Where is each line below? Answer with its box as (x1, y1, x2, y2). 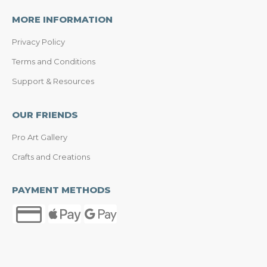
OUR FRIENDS (12, 108, 78, 120)
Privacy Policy (12, 36, 65, 46)
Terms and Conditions (12, 56, 95, 66)
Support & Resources (12, 76, 94, 86)
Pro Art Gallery (12, 132, 67, 142)
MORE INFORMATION (12, 13, 113, 25)
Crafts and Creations (12, 151, 90, 162)
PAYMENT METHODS (12, 184, 111, 196)
